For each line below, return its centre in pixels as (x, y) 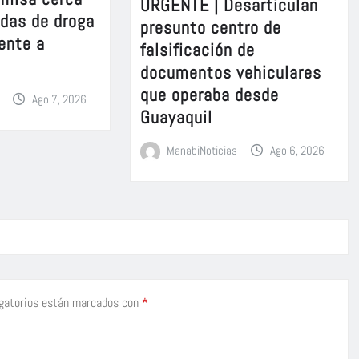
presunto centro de (210, 28)
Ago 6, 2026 (297, 151)
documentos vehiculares (230, 73)
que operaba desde (209, 95)
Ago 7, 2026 (59, 99)
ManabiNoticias (202, 151)
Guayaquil (176, 117)
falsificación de (197, 50)
